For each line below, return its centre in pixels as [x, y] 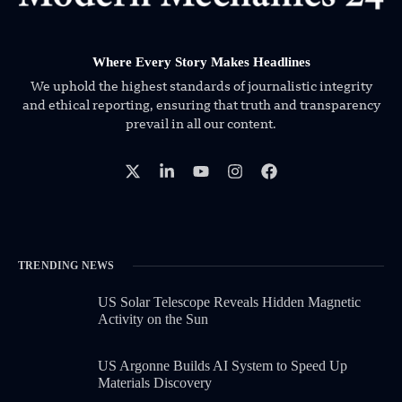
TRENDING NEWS [66, 266]
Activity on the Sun [153, 319]
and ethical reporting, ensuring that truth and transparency [201, 106]
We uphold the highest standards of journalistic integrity [201, 87]
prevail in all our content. [201, 125]
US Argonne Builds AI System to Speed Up [223, 365]
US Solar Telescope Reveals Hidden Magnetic [230, 302]
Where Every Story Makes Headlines [201, 62]
